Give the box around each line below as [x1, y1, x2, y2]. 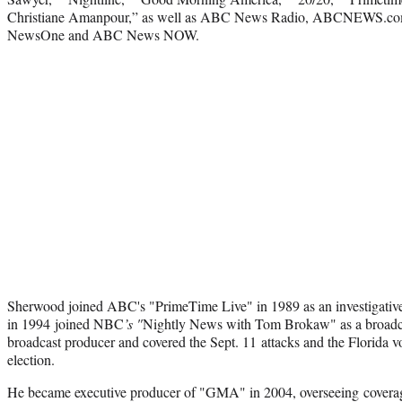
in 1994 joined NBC [7, 313, 124, 333]
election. [7, 349, 59, 369]
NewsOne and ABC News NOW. [7, 24, 199, 44]
